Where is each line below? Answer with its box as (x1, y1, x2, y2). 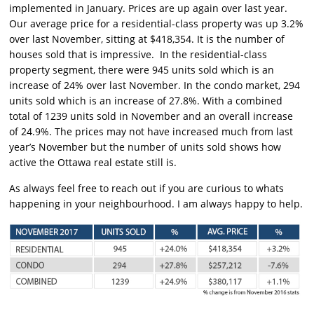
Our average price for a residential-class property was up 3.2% (9, 17, 304, 31)
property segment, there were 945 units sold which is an (9, 63, 275, 77)
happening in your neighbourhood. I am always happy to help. (9, 197, 303, 211)
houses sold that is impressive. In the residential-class (9, 48, 268, 62)
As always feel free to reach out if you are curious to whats (9, 182, 285, 196)
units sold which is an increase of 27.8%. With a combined (9, 94, 283, 108)
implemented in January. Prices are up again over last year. (9, 1, 288, 15)
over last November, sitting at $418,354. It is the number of (9, 32, 285, 46)
